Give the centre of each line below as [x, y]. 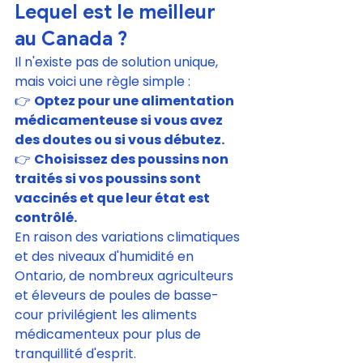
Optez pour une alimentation [135, 100]
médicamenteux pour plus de [109, 334]
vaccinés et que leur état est [113, 198]
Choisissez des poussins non [132, 159]
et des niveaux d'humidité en [106, 256]
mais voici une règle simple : [102, 81]
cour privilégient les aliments [107, 314]
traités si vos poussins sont [109, 178]
